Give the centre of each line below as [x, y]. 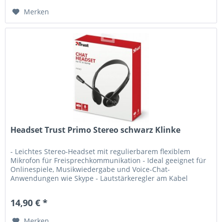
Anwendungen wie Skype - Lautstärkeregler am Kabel [99, 178]
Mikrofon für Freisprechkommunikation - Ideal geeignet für [109, 161]
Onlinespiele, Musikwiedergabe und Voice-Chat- [90, 169]
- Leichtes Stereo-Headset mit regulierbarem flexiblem [101, 152]
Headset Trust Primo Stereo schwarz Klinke [96, 130]
